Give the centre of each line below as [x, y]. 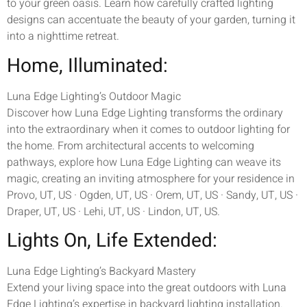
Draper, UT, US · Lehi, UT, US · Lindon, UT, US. [113, 211]
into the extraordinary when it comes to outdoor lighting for [148, 129]
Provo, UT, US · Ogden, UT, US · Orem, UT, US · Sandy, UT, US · [152, 195]
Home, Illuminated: [87, 66]
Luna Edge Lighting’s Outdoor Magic [94, 96]
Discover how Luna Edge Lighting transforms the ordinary [145, 113]
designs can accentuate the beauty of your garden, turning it [151, 20]
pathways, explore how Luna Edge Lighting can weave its [144, 162]
